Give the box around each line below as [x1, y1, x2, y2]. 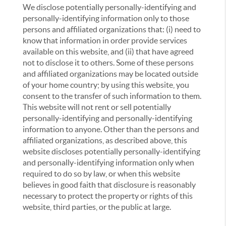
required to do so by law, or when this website [23, 169, 181, 178]
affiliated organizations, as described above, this [23, 136, 188, 145]
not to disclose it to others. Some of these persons [23, 58, 194, 67]
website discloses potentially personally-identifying [23, 147, 201, 156]
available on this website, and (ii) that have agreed [23, 47, 194, 56]
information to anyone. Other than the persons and [23, 125, 200, 134]
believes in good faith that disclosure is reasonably [23, 180, 196, 189]
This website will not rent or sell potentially [23, 102, 172, 111]
